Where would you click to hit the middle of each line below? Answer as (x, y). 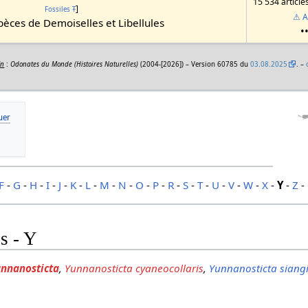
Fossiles (57, 10)
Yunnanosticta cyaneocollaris (134, 268)
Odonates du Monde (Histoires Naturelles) (75, 65)
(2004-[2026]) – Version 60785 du (195, 65)
